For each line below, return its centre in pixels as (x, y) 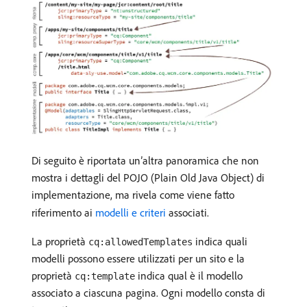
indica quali (220, 241)
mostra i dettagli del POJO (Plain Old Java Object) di (148, 177)
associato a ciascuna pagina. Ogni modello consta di (148, 292)
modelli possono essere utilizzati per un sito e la (138, 258)
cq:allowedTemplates (140, 242)
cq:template (105, 276)
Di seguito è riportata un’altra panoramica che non (145, 160)
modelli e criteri (131, 212)
